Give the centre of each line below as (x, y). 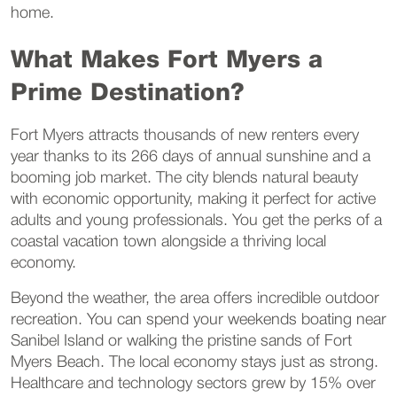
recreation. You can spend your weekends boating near (198, 319)
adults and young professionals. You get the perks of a (196, 220)
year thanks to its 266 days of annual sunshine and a (191, 156)
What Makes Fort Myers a (167, 61)
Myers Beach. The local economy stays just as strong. (195, 362)
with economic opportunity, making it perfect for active (193, 199)
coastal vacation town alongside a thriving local (168, 241)
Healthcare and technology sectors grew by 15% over (193, 383)
